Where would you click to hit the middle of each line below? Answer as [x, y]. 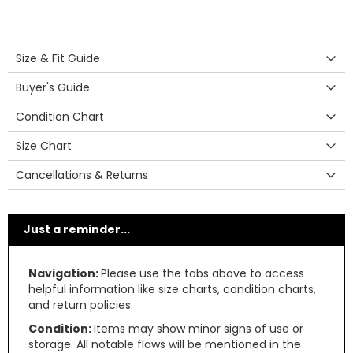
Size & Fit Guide [58, 58]
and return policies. [81, 305]
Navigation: [65, 273]
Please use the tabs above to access [203, 273]
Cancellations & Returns [82, 175]
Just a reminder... [77, 229]
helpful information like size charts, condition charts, [172, 289]
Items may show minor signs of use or [199, 329]
